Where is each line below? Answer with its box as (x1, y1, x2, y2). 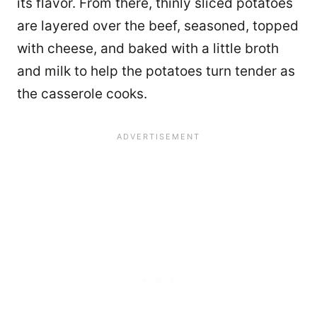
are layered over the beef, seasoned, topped (17, 17, 299, 34)
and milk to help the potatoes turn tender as (17, 62, 295, 79)
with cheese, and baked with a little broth (17, 40, 279, 57)
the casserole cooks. (17, 85, 147, 102)
